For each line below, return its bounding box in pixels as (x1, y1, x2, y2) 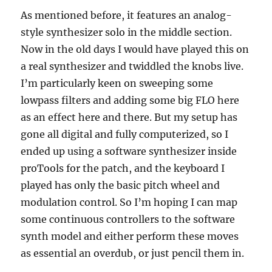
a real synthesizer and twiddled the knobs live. (21, 60, 244, 73)
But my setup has (154, 111, 238, 124)
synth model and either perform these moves (21, 230, 239, 243)
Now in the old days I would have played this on (21, 43, 250, 56)
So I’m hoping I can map (120, 196, 238, 209)
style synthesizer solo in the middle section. (21, 26, 233, 39)
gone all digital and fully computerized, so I (21, 128, 229, 141)
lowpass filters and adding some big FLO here (21, 94, 240, 107)
